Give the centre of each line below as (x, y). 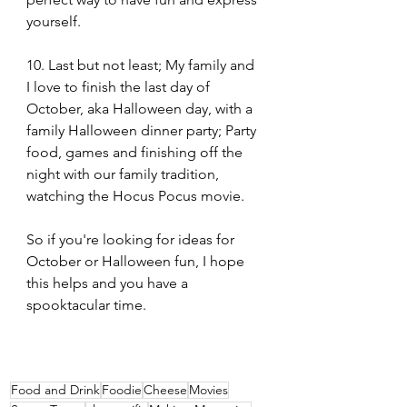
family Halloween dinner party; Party (143, 130)
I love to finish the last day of (120, 86)
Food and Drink (55, 389)
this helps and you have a (109, 283)
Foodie (122, 389)
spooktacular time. (86, 304)
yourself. (54, 21)
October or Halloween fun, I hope (137, 261)
